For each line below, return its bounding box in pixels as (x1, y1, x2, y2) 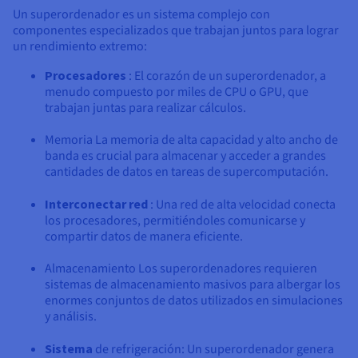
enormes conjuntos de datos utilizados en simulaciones (45, 292, 343, 310)
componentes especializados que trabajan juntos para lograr (13, 22, 339, 40)
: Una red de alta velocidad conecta (148, 196, 336, 214)
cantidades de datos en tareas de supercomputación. (45, 163, 328, 181)
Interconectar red (45, 196, 148, 213)
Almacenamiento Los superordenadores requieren (45, 260, 317, 278)
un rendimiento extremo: (13, 38, 147, 56)
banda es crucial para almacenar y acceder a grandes (45, 147, 326, 165)
